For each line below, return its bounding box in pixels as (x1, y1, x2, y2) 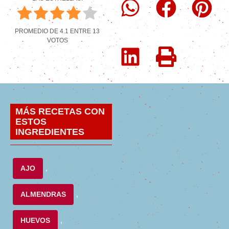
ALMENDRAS (20, 190, 66, 198)
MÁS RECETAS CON (15, 106, 105, 117)
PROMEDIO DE (15, 28, 60, 35)
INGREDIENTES (15, 126, 84, 137)
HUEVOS (20, 216, 50, 224)
